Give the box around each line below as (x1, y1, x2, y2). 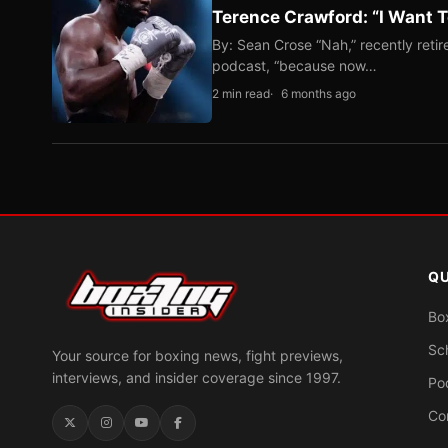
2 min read (212, 85, 270, 101)
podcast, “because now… (212, 56, 377, 74)
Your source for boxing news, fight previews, (52, 347, 343, 364)
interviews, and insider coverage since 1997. (52, 369, 341, 386)
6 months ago (281, 85, 356, 101)
